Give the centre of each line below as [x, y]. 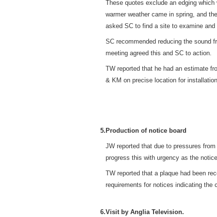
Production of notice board [146, 130]
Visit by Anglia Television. [145, 212]
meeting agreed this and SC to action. [158, 53]
